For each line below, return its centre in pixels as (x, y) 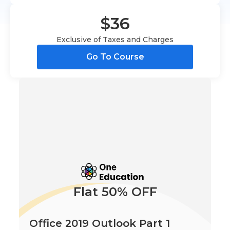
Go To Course (115, 56)
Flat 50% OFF (115, 191)
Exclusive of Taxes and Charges (115, 39)
